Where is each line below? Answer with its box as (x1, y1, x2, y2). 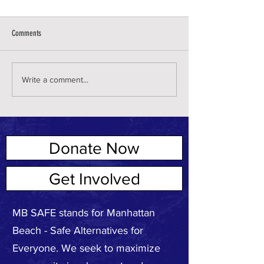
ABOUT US (11, 169, 64, 181)
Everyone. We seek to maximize (12, 242, 160, 255)
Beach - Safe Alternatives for (12, 225, 143, 237)
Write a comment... (22, 74, 88, 84)
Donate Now (49, 138, 140, 157)
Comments (12, 28, 41, 39)
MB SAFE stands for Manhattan (12, 207, 155, 219)
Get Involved (48, 169, 140, 188)
